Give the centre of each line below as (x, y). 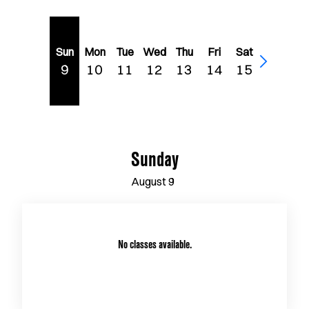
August (148, 181)
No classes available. (154, 246)
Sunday (154, 163)
